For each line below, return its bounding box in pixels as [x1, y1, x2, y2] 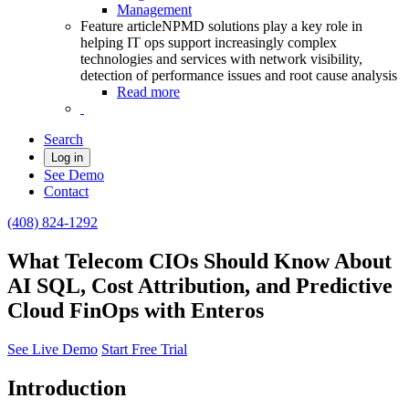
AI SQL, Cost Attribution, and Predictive [7, 273, 393, 298]
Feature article [80, 18, 162, 34]
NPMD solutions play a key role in [162, 18, 362, 34]
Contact [44, 184, 89, 199]
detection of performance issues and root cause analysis [80, 68, 397, 83]
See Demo [44, 167, 104, 183]
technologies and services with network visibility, [80, 51, 362, 67]
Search [44, 131, 83, 147]
